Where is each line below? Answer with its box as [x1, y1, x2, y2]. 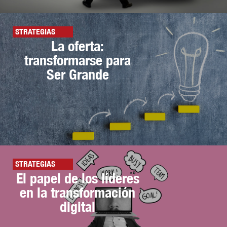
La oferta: [51, 37, 104, 55]
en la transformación [20, 183, 136, 201]
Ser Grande [46, 66, 109, 83]
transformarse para [24, 52, 131, 69]
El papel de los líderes [16, 169, 139, 186]
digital [60, 198, 96, 215]
